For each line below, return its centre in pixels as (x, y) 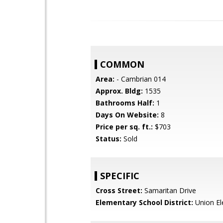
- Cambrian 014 (140, 79)
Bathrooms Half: (125, 103)
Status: (109, 139)
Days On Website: (127, 115)
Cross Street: (119, 190)
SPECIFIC (120, 176)
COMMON (122, 64)
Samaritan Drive (169, 190)
